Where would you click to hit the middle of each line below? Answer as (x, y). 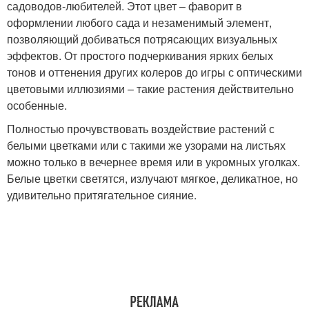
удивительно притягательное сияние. (102, 195)
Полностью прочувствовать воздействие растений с (141, 129)
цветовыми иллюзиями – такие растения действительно (150, 89)
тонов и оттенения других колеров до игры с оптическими (154, 72)
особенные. (37, 106)
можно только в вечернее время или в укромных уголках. (153, 162)
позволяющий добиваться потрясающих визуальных (142, 39)
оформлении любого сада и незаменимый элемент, (139, 23)
